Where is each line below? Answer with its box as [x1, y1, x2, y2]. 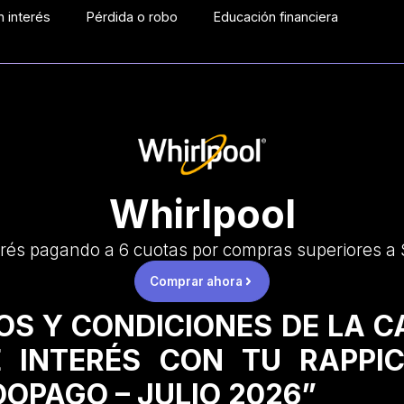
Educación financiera [214, 9, 339, 24]
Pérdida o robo [87, 9, 179, 24]
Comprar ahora [149, 274, 243, 289]
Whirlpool [108, 190, 296, 238]
